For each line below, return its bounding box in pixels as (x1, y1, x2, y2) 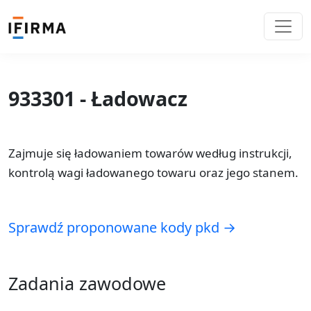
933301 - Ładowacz (8, 84, 187, 112)
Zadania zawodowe (8, 271, 166, 295)
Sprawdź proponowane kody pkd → (8, 217, 236, 237)
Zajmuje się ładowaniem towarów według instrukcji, (8, 144, 292, 161)
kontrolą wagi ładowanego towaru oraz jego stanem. (8, 164, 299, 180)
